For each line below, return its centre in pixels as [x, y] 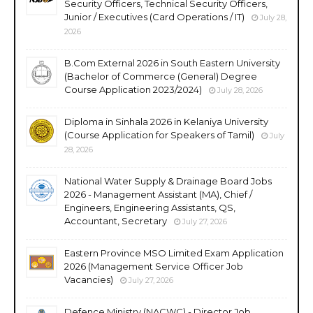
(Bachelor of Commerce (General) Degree [161, 76]
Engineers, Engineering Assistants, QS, [150, 207]
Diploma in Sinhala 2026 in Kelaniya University [166, 121]
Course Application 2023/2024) [133, 89]
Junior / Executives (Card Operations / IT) [154, 16]
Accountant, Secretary [116, 220]
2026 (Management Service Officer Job [154, 266]
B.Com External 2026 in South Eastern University [172, 63]
